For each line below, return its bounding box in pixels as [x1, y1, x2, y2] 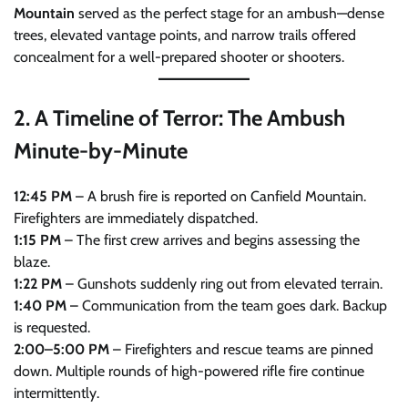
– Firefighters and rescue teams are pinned [109, 340, 373, 358]
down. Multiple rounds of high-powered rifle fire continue [14, 362, 364, 380]
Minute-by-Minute [14, 137, 188, 164]
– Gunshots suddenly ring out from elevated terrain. [62, 274, 382, 292]
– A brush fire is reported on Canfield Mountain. [72, 187, 366, 205]
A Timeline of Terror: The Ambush [35, 104, 345, 131]
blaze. [14, 252, 50, 270]
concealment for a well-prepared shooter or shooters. [14, 47, 344, 66]
